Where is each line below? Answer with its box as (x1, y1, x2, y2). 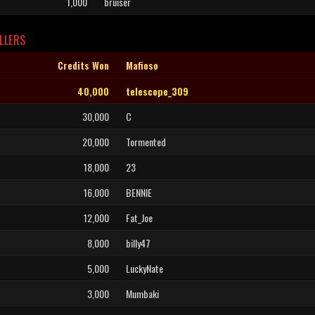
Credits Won (58, 58, 109, 72)
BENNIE (126, 185, 152, 200)
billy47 (126, 236, 150, 250)
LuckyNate (126, 261, 163, 276)
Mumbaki (126, 286, 159, 301)
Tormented (126, 134, 166, 149)
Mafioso (126, 58, 158, 72)
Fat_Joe (126, 210, 153, 225)
